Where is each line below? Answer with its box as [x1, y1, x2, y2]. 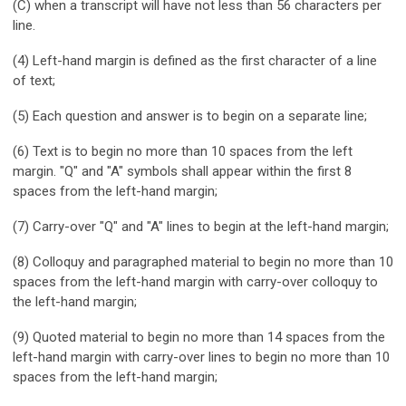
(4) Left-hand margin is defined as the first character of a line [13, 52, 377, 69]
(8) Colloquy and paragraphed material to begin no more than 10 [13, 253, 393, 270]
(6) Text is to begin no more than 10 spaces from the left [13, 142, 353, 159]
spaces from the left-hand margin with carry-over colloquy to [13, 273, 378, 290]
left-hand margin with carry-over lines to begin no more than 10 [13, 348, 390, 365]
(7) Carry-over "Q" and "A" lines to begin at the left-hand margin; [13, 217, 389, 235]
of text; [13, 72, 55, 89]
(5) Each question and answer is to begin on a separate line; [13, 107, 367, 124]
